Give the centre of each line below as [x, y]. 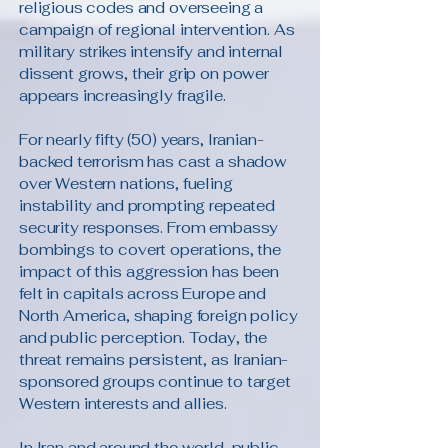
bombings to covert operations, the [150, 249]
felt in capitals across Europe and [142, 293]
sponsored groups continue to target [155, 381]
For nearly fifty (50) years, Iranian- [141, 139]
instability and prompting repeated [147, 205]
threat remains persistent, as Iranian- [154, 359]
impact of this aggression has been [149, 271]
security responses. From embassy [149, 227]
